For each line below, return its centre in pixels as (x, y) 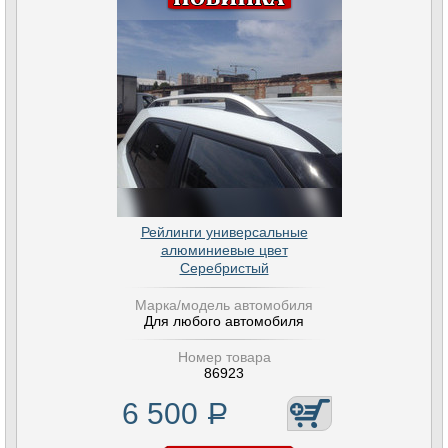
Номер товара (224, 357)
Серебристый (224, 268)
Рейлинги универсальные (224, 232)
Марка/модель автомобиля (224, 305)
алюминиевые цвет (224, 250)
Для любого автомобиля (224, 321)
